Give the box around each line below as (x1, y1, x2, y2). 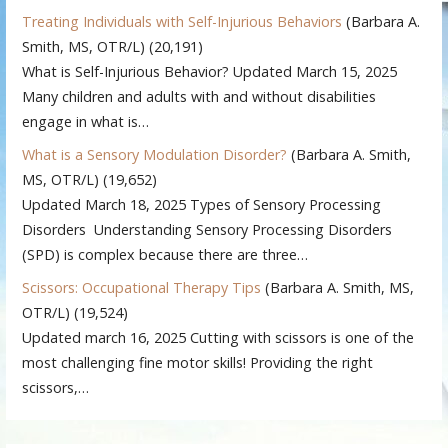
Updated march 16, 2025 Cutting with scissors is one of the (22, 328, 415, 348)
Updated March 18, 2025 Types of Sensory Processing (22, 195, 382, 215)
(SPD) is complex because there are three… (22, 245, 309, 265)
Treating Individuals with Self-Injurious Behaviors (22, 12, 343, 32)
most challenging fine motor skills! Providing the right (22, 353, 374, 373)
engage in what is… (22, 112, 150, 132)
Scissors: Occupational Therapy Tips (22, 278, 262, 298)
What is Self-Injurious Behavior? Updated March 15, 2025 (22, 62, 398, 82)
